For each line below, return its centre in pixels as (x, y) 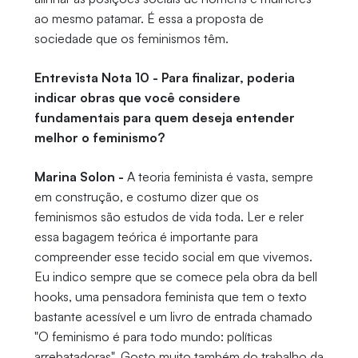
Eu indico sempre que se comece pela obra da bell (175, 277)
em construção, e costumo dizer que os (146, 197)
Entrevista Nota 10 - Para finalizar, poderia (164, 78)
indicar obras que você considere (137, 98)
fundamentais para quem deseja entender (164, 118)
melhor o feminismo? (101, 138)
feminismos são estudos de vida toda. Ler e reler (169, 217)
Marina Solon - (79, 177)
